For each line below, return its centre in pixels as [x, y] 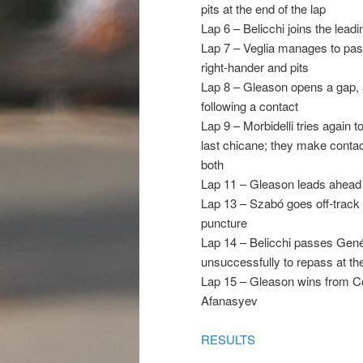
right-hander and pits [255, 66]
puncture [224, 222]
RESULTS [228, 340]
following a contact [250, 105]
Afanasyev [229, 300]
